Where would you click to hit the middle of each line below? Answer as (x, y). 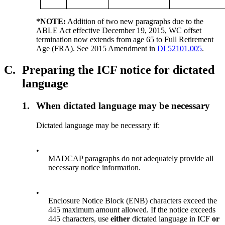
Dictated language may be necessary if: (98, 125)
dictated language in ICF (171, 218)
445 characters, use (80, 218)
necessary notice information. (95, 167)
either (121, 218)
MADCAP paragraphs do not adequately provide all (131, 158)
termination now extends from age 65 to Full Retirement (125, 40)
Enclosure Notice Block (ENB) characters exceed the (133, 200)
